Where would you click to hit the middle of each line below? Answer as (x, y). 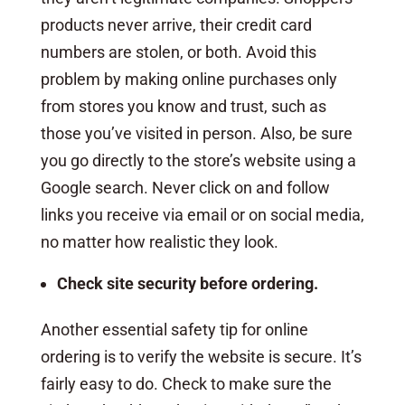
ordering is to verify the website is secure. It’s (201, 356)
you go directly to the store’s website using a (198, 160)
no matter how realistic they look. (159, 241)
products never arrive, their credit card (176, 24)
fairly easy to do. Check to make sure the (186, 383)
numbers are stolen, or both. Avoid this (178, 52)
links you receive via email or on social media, (202, 214)
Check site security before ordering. (187, 283)
